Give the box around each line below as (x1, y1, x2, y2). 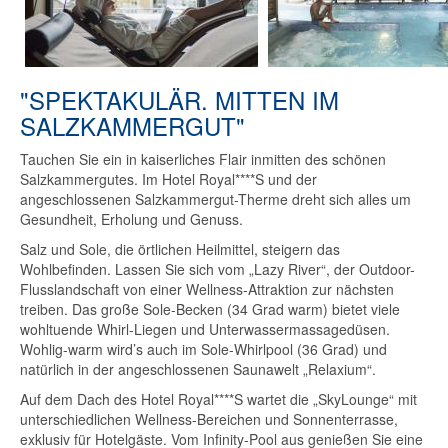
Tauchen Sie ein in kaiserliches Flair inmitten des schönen (20, 149, 386, 170)
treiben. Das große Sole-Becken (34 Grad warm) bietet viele (20, 299, 400, 320)
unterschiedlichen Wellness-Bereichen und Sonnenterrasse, (20, 409, 398, 430)
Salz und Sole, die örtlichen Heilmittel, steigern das (20, 239, 340, 260)
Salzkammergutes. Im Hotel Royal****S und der (20, 169, 317, 190)
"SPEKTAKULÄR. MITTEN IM (20, 82, 339, 118)
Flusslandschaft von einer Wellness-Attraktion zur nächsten (20, 279, 394, 300)
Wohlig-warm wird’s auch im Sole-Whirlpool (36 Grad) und (20, 339, 387, 360)
